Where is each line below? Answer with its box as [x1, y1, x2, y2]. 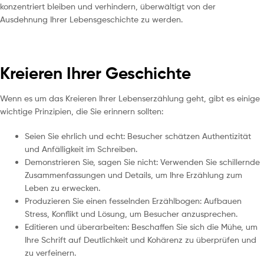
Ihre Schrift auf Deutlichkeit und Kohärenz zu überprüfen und [25, 234, 256, 245]
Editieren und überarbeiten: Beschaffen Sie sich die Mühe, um [25, 221, 258, 232]
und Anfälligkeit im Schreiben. [25, 143, 137, 154]
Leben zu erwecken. [25, 182, 100, 193]
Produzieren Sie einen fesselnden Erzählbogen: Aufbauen [25, 195, 242, 206]
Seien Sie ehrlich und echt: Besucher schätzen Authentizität [25, 130, 251, 141]
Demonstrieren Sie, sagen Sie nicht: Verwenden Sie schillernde [25, 156, 260, 167]
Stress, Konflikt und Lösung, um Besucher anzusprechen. [25, 208, 237, 219]
